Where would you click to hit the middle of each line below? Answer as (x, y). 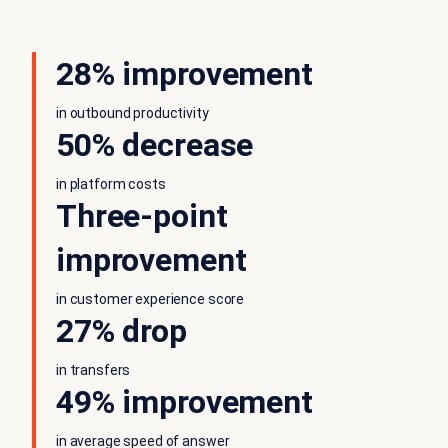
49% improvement (184, 402)
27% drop (121, 331)
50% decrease (155, 145)
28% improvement (184, 74)
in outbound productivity (132, 113)
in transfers (93, 370)
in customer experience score (150, 299)
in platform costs (111, 184)
